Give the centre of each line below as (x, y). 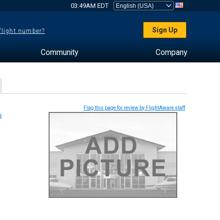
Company (171, 52)
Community (59, 52)
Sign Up (165, 30)
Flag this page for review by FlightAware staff (135, 108)
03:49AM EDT (89, 6)
